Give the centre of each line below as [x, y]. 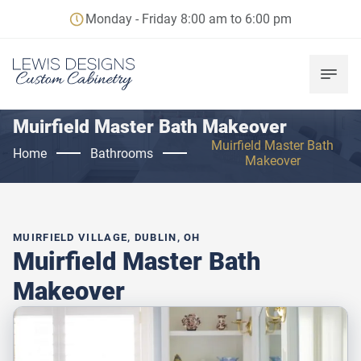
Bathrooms [122, 153]
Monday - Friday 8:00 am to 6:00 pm [189, 19]
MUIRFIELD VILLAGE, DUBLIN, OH [107, 237]
